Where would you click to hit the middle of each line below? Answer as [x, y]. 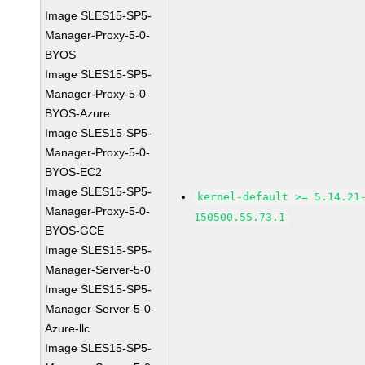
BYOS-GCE [75, 231]
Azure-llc [68, 328]
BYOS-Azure [78, 113]
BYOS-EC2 [74, 172]
